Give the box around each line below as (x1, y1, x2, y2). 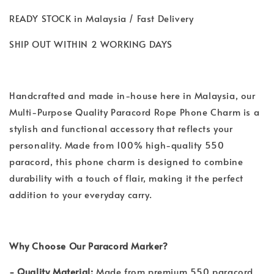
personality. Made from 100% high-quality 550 (9, 138, 224, 151)
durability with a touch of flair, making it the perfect (9, 171, 244, 184)
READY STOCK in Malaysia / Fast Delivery (9, 12, 199, 24)
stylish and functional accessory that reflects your (9, 122, 233, 135)
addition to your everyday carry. (9, 188, 158, 201)
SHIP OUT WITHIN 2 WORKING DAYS (9, 37, 179, 50)
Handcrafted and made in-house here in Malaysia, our (9, 89, 256, 102)
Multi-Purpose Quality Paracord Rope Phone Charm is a (9, 105, 260, 118)
